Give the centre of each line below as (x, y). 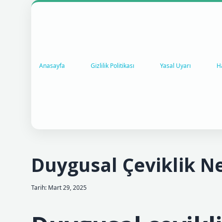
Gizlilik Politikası (112, 65)
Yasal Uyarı (175, 65)
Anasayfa (52, 65)
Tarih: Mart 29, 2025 (59, 188)
